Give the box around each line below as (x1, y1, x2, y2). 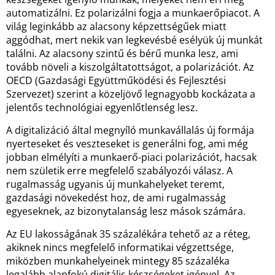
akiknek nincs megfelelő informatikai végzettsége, (6, 241, 234, 254)
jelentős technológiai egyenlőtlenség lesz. (6, 101, 198, 114)
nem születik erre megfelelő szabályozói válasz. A (6, 164, 233, 177)
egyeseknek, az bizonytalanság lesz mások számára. (6, 204, 246, 218)
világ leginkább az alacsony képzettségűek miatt (6, 20, 227, 33)
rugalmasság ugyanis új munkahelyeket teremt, (6, 177, 225, 191)
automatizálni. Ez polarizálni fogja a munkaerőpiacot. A (6, 6, 260, 20)
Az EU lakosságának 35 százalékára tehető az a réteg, (6, 227, 250, 241)
